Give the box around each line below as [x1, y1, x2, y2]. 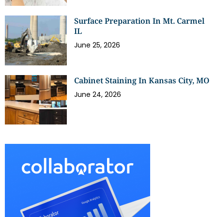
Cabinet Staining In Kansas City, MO [74, 75, 210, 86]
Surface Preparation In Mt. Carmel [74, 15, 205, 26]
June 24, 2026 [74, 89, 122, 99]
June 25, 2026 [74, 40, 121, 50]
